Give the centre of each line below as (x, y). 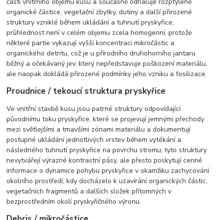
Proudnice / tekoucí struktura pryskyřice (86, 91)
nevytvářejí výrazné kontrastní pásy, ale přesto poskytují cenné (105, 160)
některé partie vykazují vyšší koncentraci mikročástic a (91, 43)
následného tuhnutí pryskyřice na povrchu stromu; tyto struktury (107, 150)
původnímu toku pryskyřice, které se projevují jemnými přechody (106, 119)
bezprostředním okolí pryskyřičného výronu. (74, 201)
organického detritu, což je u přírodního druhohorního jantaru (101, 53)
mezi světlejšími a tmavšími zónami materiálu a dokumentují (99, 129)
